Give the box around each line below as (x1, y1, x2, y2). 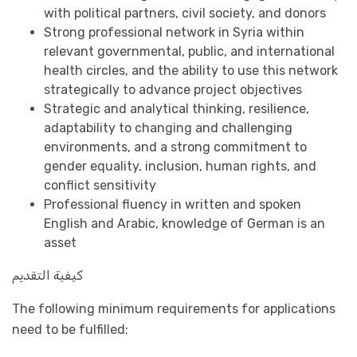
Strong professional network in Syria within (44, 25, 304, 40)
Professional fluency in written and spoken (44, 197, 301, 212)
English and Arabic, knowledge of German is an (44, 216, 325, 231)
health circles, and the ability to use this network (44, 63, 338, 78)
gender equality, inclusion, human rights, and (44, 159, 316, 174)
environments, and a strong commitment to (44, 139, 307, 155)
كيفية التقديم (12, 268, 83, 283)
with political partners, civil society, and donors (44, 6, 326, 21)
